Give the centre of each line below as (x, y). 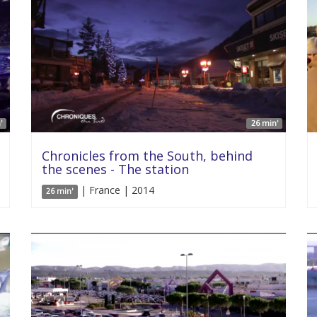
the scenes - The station (115, 169)
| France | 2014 (116, 190)
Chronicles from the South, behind (147, 156)
